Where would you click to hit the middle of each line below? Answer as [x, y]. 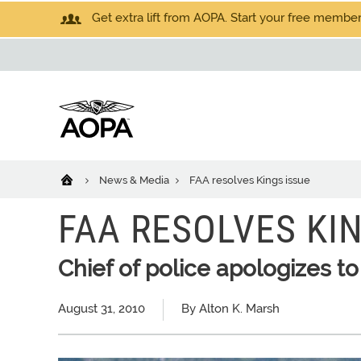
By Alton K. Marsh [230, 309]
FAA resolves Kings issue [250, 180]
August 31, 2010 [102, 309]
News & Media [135, 180]
